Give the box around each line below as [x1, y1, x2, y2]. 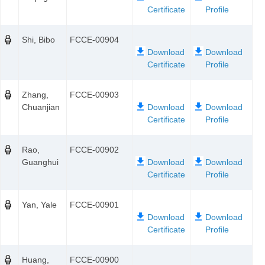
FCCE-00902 [70, 145, 119, 154]
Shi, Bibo [22, 35, 55, 44]
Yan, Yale [22, 200, 57, 209]
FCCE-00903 [70, 90, 119, 99]
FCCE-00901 [70, 200, 119, 209]
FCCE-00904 [70, 35, 119, 44]
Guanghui [22, 157, 59, 167]
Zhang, [22, 90, 49, 99]
